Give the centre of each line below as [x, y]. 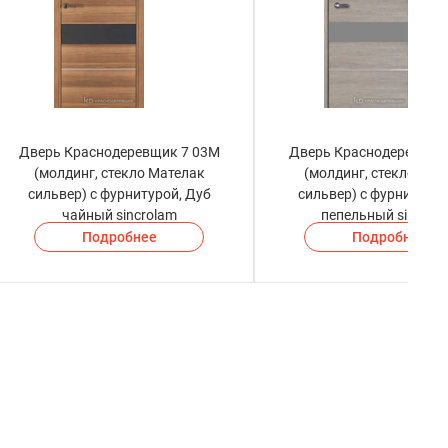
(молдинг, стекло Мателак [119, 173]
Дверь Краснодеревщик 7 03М [119, 152]
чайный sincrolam [119, 215]
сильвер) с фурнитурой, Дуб [119, 194]
